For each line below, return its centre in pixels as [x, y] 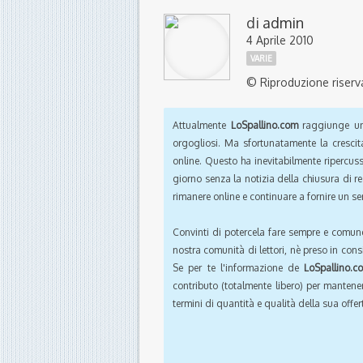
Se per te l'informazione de [239, 268]
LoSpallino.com [264, 126]
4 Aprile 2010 [280, 41]
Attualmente [202, 126]
